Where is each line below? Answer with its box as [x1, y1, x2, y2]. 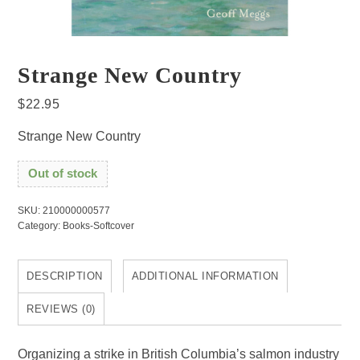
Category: [18, 220, 63, 232]
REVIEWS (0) [27, 303, 96, 316]
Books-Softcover [63, 220, 135, 232]
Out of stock [28, 167, 98, 181]
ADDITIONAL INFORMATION [131, 270, 279, 283]
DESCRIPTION [27, 270, 103, 283]
